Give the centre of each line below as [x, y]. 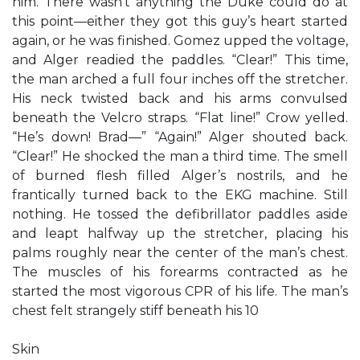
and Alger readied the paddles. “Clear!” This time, [180, 60]
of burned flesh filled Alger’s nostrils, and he [180, 176]
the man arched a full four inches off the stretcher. [180, 79]
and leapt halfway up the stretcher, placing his [180, 233]
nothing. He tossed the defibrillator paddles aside [180, 214]
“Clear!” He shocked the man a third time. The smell [180, 156]
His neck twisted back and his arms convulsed [180, 98]
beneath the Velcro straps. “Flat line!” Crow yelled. [180, 118]
